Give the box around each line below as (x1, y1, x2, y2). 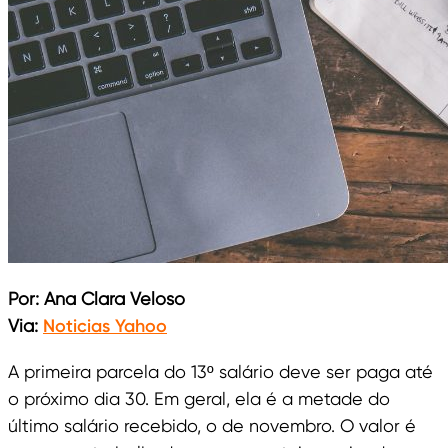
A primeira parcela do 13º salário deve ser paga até (8, 361, 433, 383)
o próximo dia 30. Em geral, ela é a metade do (8, 388, 390, 410)
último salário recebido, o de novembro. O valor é (8, 415, 416, 437)
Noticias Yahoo (43, 315, 167, 338)
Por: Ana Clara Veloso (8, 288, 185, 310)
